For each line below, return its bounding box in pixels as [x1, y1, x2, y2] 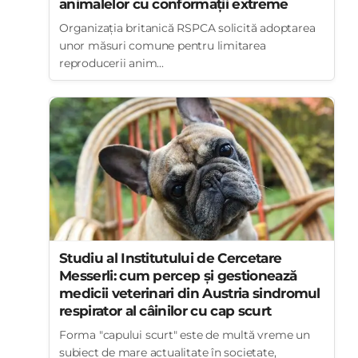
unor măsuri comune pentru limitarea [59, 38, 266, 53]
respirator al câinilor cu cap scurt [59, 303, 272, 319]
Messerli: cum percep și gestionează [59, 268, 297, 284]
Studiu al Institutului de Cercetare [59, 250, 282, 266]
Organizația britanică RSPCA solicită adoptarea [59, 21, 316, 35]
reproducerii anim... [59, 56, 164, 70]
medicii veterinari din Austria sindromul [59, 285, 320, 301]
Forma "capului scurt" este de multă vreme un [59, 328, 310, 342]
